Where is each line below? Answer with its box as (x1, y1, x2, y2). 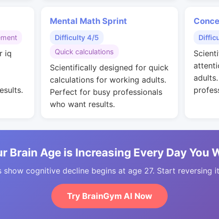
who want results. (50, 99, 115, 109)
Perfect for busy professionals (50, 87, 162, 97)
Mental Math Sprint (50, 16, 127, 26)
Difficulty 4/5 (55, 33, 99, 42)
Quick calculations (55, 47, 114, 56)
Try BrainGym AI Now (67, 191, 152, 201)
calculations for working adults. (50, 75, 166, 85)
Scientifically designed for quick (50, 63, 169, 72)
